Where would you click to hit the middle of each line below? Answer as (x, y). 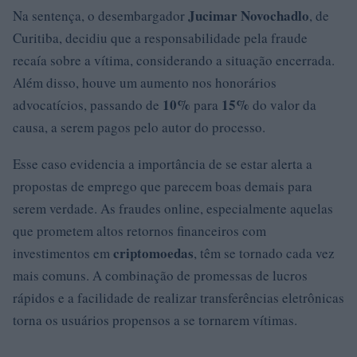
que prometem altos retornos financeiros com (139, 230)
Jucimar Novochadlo (249, 15)
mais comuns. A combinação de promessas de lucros (160, 275)
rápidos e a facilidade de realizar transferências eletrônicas (178, 297)
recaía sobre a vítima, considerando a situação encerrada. (174, 60)
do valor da (283, 104)
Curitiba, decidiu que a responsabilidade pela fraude (160, 37)
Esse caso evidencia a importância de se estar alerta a (163, 163)
